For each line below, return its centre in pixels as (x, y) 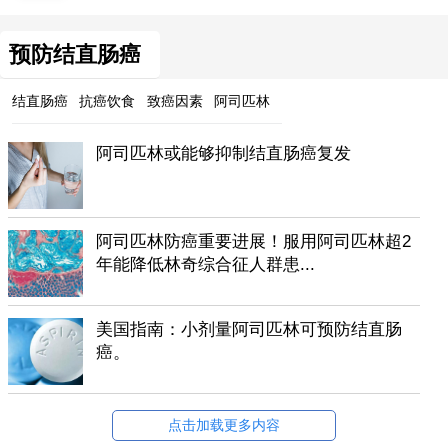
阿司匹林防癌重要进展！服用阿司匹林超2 (254, 242)
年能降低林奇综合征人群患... (206, 265)
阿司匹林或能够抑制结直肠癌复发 (224, 154)
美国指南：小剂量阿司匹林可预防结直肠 (249, 330)
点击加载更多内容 (224, 425)
